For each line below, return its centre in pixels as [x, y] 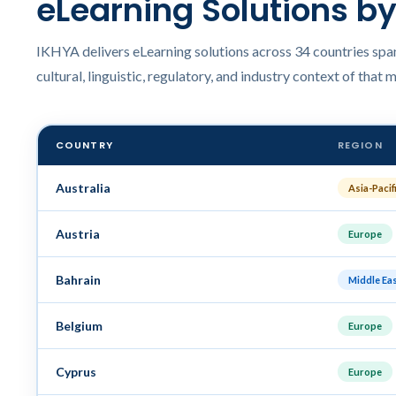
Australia [83, 187]
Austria [77, 233]
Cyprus [76, 371]
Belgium [79, 325]
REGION [360, 145]
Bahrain [78, 279]
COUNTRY [84, 145]
